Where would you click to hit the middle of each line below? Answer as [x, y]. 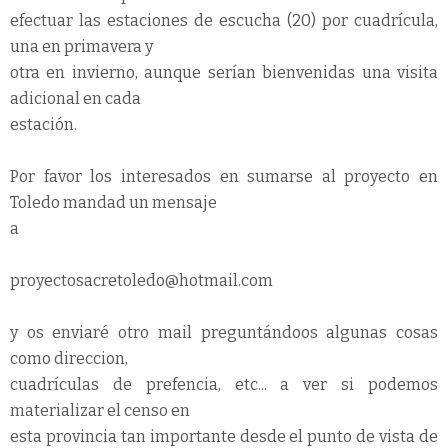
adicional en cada [75, 98]
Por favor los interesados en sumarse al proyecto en [224, 176]
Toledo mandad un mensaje [113, 202]
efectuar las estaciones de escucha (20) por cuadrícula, [224, 20]
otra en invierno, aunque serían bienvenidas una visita [224, 72]
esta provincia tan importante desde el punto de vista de [224, 436]
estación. [43, 124]
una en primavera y [81, 46]
